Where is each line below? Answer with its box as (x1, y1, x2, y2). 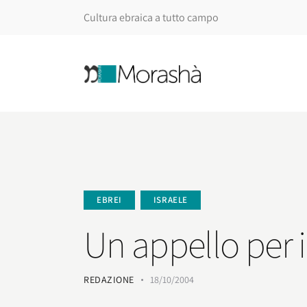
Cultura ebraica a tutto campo (84, 10, 219, 25)
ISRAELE (153, 193, 188, 206)
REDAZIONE (84, 273, 134, 286)
